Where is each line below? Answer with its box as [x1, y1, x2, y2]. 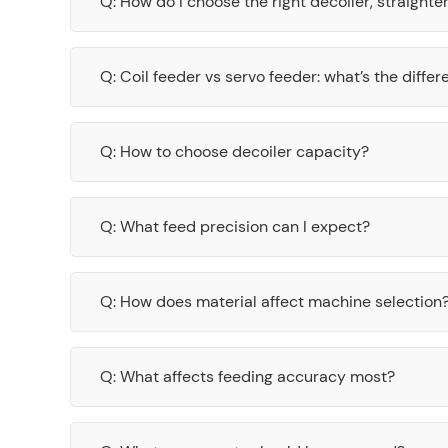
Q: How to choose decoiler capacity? [100, 140, 369, 162]
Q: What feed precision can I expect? [100, 215, 370, 237]
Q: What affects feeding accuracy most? [100, 365, 395, 387]
